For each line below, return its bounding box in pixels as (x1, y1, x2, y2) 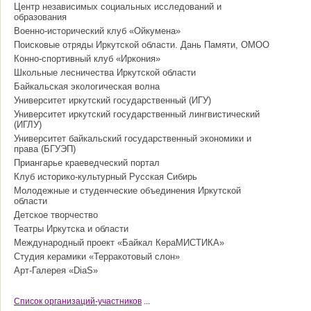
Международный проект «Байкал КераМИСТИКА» (14, 237, 224, 248)
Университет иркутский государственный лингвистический (14, 109, 260, 119)
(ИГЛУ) (14, 119, 42, 130)
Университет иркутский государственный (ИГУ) (14, 95, 211, 106)
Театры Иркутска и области (14, 224, 128, 234)
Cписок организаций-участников (14, 296, 142, 306)
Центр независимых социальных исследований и (14, 1, 221, 12)
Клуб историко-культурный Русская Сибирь (14, 171, 197, 182)
